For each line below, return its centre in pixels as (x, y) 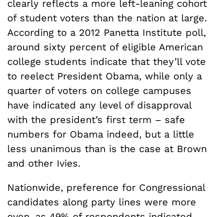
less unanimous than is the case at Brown (107, 148)
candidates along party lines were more (102, 202)
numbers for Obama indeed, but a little (101, 134)
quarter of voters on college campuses (99, 90)
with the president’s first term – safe (96, 119)
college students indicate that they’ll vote (107, 61)
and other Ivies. (44, 163)
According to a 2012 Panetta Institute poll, (107, 32)
